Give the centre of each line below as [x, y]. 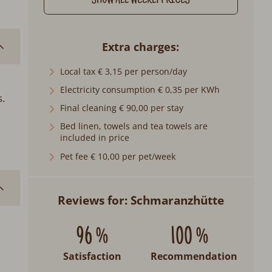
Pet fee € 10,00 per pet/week [118, 156]
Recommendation [194, 257]
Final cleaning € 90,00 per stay [122, 108]
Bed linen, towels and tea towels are [134, 126]
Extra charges [139, 47]
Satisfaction [92, 257]
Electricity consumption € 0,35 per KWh [140, 90]
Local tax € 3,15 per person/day [124, 71]
